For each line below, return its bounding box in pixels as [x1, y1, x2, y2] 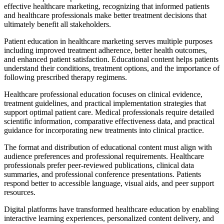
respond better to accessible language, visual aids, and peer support [4, 178, 214, 187]
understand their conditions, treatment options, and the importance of [4, 63, 219, 72]
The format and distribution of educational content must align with [4, 142, 212, 151]
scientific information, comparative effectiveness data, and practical [4, 116, 214, 125]
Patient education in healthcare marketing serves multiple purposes [4, 36, 212, 45]
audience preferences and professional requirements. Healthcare [4, 151, 204, 160]
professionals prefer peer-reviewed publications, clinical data [4, 160, 194, 169]
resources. [4, 187, 35, 196]
